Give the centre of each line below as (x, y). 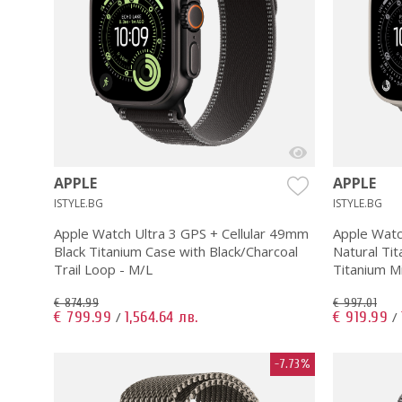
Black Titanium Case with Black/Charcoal (176, 251)
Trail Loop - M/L (103, 269)
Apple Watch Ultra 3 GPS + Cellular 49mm (181, 233)
